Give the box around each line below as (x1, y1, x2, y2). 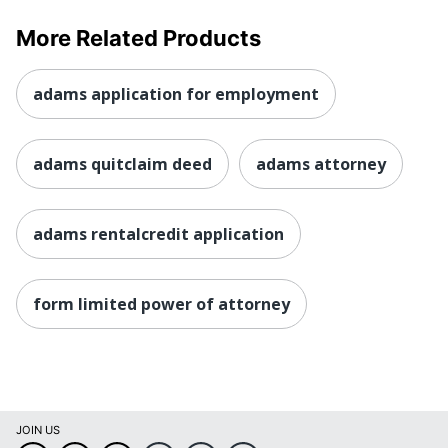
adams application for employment (33, 83, 319, 106)
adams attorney (256, 153, 386, 176)
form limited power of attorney (33, 293, 290, 316)
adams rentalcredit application (33, 223, 284, 246)
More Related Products (16, 25, 261, 52)
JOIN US (16, 423, 60, 438)
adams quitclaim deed (33, 153, 212, 176)
